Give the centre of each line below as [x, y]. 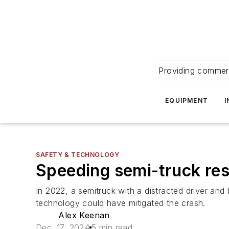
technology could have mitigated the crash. [121, 203]
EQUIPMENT [187, 100]
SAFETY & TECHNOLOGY [78, 155]
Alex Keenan [84, 215]
